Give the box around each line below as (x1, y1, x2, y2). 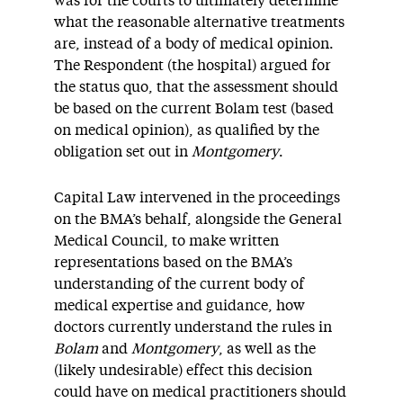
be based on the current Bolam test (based (54, 102, 334, 116)
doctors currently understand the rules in (54, 320, 332, 335)
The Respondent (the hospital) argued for (54, 58, 331, 73)
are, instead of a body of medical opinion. (54, 37, 334, 51)
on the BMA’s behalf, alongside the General (54, 212, 342, 227)
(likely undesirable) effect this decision (54, 363, 312, 378)
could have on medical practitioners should (54, 385, 346, 399)
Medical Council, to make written (54, 234, 279, 248)
